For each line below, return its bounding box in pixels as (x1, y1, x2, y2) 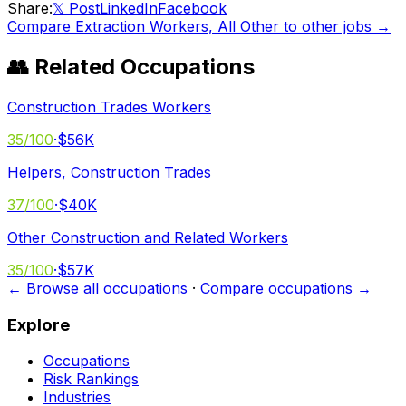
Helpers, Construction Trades (7, 162, 211, 181)
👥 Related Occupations (7, 53, 255, 81)
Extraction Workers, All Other (75, 17, 279, 36)
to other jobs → (279, 17, 391, 36)
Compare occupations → (200, 278, 372, 297)
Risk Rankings (43, 370, 139, 389)
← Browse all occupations (7, 278, 188, 297)
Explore (7, 314, 70, 335)
